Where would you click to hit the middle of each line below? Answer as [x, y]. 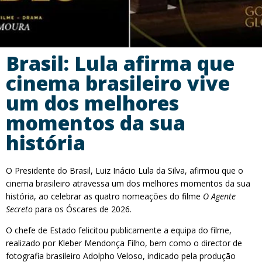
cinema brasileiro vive [118, 83]
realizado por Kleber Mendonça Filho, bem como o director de [124, 243]
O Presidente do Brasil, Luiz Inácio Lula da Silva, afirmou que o [125, 170]
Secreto [19, 209]
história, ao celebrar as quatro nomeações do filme [104, 196]
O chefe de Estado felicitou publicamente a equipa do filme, [119, 230]
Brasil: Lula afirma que [120, 63]
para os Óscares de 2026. [82, 209]
